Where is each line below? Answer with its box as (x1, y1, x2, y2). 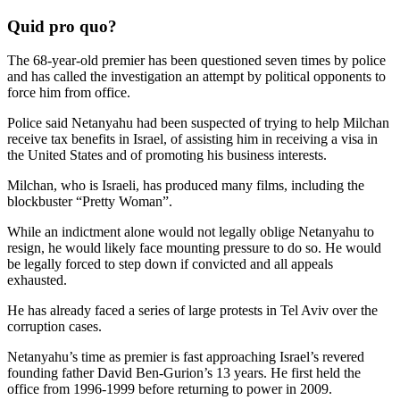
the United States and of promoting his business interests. (7, 147, 327, 163)
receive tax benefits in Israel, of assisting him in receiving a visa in (7, 131, 378, 147)
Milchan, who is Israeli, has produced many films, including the (7, 178, 364, 194)
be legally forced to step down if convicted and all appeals (7, 256, 333, 272)
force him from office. (7, 85, 130, 101)
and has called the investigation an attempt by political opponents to (7, 69, 386, 85)
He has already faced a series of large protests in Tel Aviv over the (7, 303, 378, 319)
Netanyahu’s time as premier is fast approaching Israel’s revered (7, 349, 364, 365)
